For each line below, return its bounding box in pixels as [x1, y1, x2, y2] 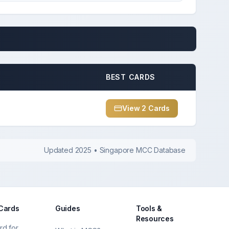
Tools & [136, 204, 163, 213]
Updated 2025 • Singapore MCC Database [43, 146, 186, 154]
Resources [136, 214, 174, 223]
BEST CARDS [106, 73, 155, 81]
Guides [55, 204, 80, 213]
